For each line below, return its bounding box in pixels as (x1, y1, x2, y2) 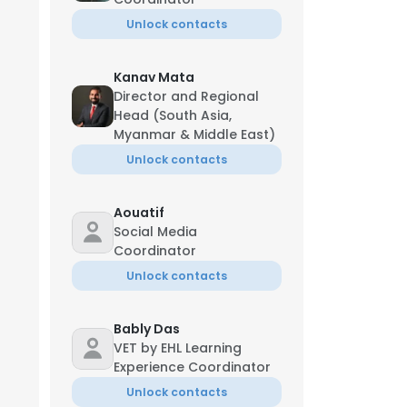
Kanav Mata (114, 68, 194, 86)
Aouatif (114, 203, 164, 222)
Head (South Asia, (114, 106, 232, 124)
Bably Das (114, 320, 180, 338)
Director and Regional (114, 87, 259, 105)
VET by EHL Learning (114, 339, 242, 357)
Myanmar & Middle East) (114, 125, 275, 144)
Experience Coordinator (114, 358, 271, 376)
